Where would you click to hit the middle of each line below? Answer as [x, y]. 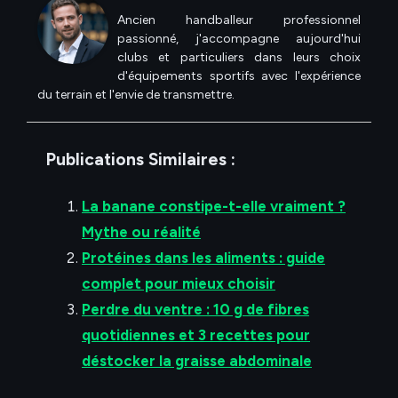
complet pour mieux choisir [179, 284]
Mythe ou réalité [141, 232]
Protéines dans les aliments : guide [203, 258]
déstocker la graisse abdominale [197, 361]
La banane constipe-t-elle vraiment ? [214, 207]
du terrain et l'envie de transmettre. [136, 95]
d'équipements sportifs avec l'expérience [239, 76]
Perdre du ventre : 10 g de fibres [195, 310]
